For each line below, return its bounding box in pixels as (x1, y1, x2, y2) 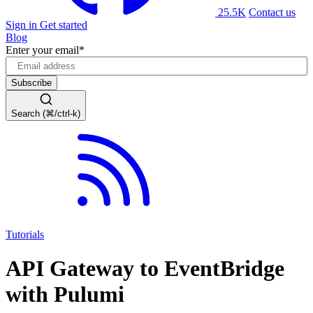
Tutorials (6, 228, 44, 240)
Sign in (6, 18, 40, 31)
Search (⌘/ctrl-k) (11, 108, 80, 119)
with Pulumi (6, 282, 124, 307)
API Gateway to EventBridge (6, 256, 284, 282)
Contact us (249, 6, 296, 18)
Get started (40, 18, 87, 31)
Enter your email (6, 43, 79, 56)
